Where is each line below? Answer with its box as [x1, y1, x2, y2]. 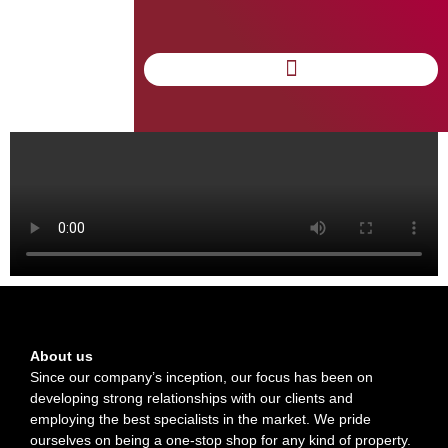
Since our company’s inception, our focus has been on [30, 369, 373, 386]
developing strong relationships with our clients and [30, 390, 353, 407]
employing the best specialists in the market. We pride [30, 411, 371, 428]
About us [30, 348, 93, 365]
